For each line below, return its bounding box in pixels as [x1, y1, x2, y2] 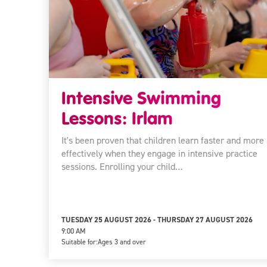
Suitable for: [61, 237, 98, 247]
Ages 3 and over [97, 237, 146, 247]
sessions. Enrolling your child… [61, 160, 183, 173]
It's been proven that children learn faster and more [61, 133, 264, 147]
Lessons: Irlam [61, 105, 173, 129]
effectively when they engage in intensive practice [61, 147, 257, 160]
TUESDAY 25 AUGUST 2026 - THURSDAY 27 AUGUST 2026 [61, 214, 253, 225]
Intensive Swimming [61, 85, 221, 109]
